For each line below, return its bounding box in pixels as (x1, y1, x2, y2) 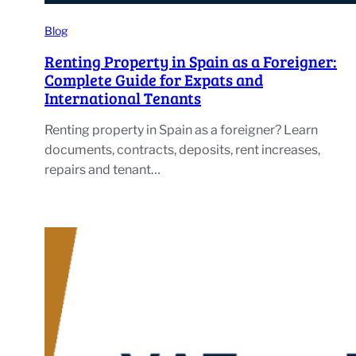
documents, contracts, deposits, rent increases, (44, 141, 320, 157)
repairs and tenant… (44, 161, 161, 177)
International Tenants (44, 86, 201, 109)
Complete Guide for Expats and (44, 68, 263, 91)
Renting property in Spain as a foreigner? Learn (44, 122, 318, 137)
